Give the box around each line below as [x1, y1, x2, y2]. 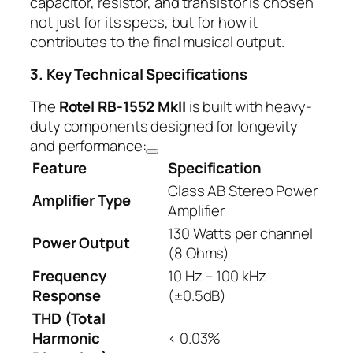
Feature [32, 157, 87, 178]
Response [32, 284, 102, 306]
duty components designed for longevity [30, 115, 299, 136]
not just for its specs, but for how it [30, 11, 258, 32]
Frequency [32, 265, 107, 286]
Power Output [32, 232, 130, 253]
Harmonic [32, 327, 101, 348]
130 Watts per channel [168, 222, 313, 243]
